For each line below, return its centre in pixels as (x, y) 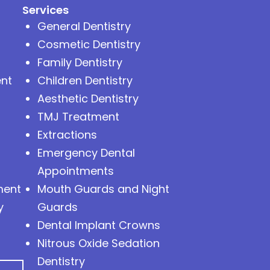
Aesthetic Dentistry (88, 98)
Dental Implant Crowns (99, 225)
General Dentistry (84, 26)
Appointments (75, 171)
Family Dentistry (80, 62)
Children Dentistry (85, 80)
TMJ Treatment (78, 116)
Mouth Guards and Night (103, 189)
